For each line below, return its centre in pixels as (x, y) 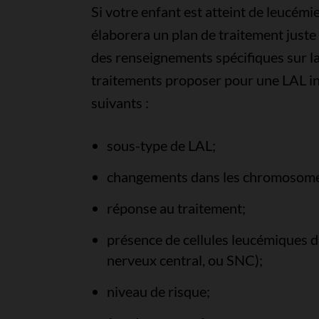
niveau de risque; (158, 291)
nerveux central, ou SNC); (184, 260)
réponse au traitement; (176, 208)
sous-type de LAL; (161, 145)
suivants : (120, 103)
